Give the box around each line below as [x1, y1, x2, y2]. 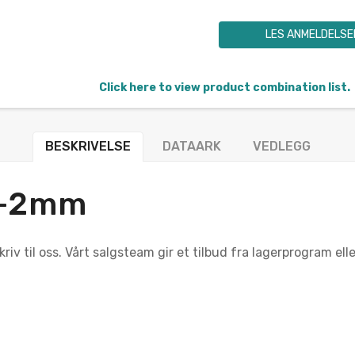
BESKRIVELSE [44, 138, 131, 154]
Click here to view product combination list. [98, 80, 350, 94]
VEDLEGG [252, 138, 311, 154]
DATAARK [162, 138, 221, 154]
